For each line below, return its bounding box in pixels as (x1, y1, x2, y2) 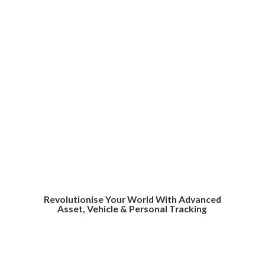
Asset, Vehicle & (57, 203, 130, 215)
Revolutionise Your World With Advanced (43, 194, 221, 205)
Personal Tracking (129, 203, 208, 215)
